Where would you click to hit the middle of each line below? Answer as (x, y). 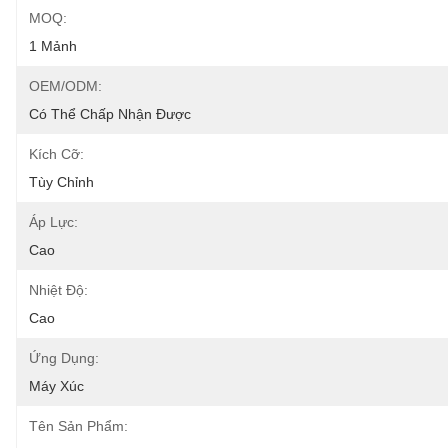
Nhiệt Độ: (58, 290)
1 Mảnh (53, 46)
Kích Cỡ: (56, 154)
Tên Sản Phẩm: (78, 426)
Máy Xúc (56, 386)
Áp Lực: (53, 222)
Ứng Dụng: (64, 358)
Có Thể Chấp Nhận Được (110, 114)
